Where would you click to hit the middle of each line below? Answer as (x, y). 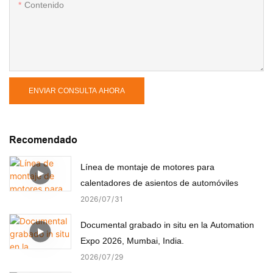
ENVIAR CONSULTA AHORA (77, 90)
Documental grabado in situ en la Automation (167, 225)
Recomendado (43, 140)
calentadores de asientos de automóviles (159, 183)
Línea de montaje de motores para (147, 167)
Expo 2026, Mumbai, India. (132, 240)
